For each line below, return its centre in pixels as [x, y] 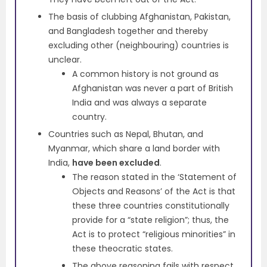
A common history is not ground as [145, 74]
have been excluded [116, 163]
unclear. [65, 60]
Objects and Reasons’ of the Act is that [154, 192]
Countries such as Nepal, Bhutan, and [126, 134]
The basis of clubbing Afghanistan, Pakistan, [139, 17]
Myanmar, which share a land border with [134, 149]
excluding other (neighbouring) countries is [139, 46]
